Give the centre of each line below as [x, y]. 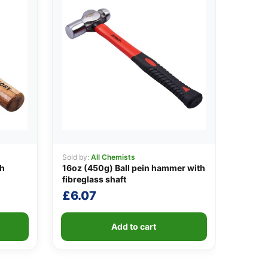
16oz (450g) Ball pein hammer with [133, 168]
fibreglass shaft [94, 179]
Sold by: [76, 157]
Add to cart [134, 227]
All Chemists [113, 157]
